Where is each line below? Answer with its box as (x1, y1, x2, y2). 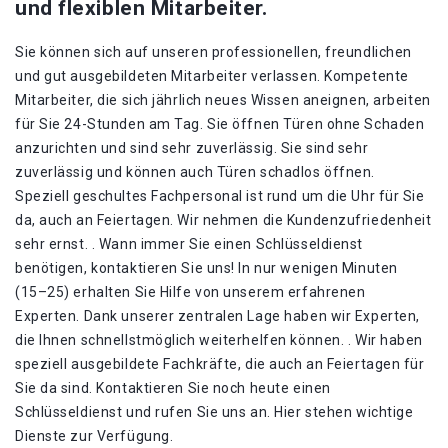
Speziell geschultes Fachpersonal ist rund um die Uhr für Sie (15, 188, 425, 204)
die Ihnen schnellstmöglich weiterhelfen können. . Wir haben (15, 332, 424, 348)
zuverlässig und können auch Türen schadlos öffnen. (15, 164, 375, 180)
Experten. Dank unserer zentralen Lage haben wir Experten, (15, 308, 420, 324)
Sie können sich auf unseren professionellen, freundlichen (15, 44, 412, 60)
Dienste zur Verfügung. (15, 428, 174, 444)
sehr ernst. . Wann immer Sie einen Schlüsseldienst (15, 236, 363, 252)
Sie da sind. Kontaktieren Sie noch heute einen (15, 380, 331, 396)
